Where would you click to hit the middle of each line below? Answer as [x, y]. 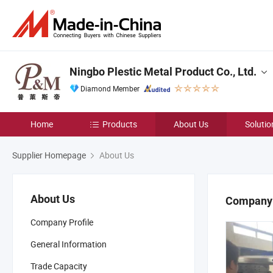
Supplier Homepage [49, 155]
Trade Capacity [59, 266]
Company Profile [62, 222]
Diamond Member [110, 88]
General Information [69, 244]
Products [120, 124]
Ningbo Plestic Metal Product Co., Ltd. [163, 72]
